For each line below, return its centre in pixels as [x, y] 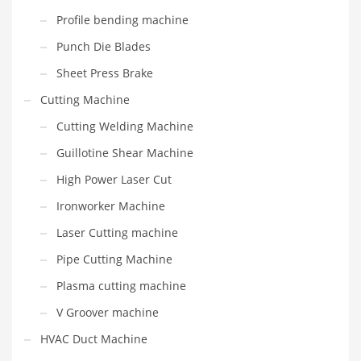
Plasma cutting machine [121, 286]
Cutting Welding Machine [125, 127]
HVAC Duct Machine [94, 339]
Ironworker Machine [111, 206]
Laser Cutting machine [117, 233]
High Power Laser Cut [114, 180]
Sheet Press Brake [105, 73]
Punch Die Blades [104, 47]
